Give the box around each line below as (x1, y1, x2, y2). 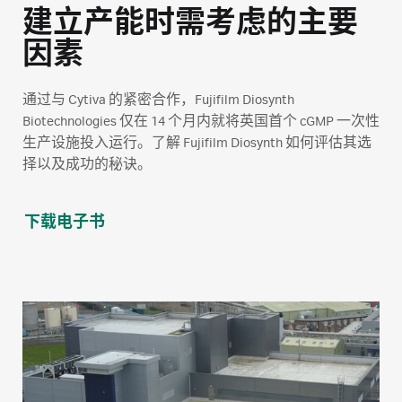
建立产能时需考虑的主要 (22, 9, 358, 39)
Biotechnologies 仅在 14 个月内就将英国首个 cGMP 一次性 (22, 115, 380, 129)
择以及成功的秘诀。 (22, 158, 152, 172)
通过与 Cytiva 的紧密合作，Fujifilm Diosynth (22, 93, 294, 108)
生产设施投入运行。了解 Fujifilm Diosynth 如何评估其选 (22, 136, 371, 151)
